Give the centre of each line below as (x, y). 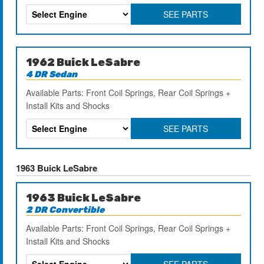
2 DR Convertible (65, 209)
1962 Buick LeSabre (83, 62)
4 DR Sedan (52, 74)
